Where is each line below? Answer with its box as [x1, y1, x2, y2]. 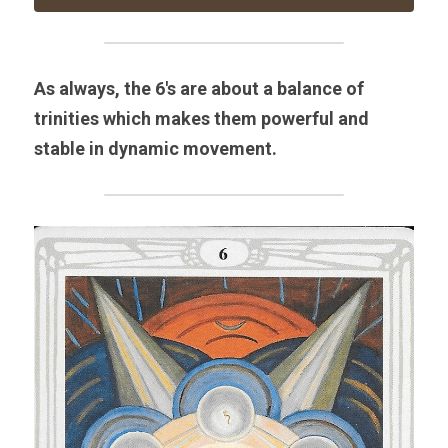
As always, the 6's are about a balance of [34, 77, 364, 99]
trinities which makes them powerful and [34, 107, 369, 129]
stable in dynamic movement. [34, 137, 277, 159]
